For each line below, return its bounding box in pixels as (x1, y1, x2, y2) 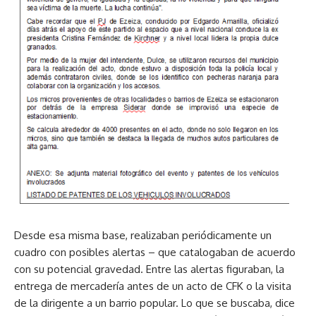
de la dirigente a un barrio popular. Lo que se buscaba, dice (14, 296, 295, 310)
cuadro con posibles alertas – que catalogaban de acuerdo (14, 245, 296, 259)
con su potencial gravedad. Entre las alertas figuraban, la (14, 262, 284, 276)
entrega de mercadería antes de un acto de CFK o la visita (14, 279, 291, 293)
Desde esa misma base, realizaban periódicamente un (14, 228, 272, 242)
